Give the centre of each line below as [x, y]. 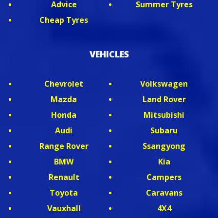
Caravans [164, 193]
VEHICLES [109, 54]
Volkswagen [164, 84]
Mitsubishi [164, 115]
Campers [164, 177]
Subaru [164, 130]
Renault [64, 177]
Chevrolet [64, 84]
